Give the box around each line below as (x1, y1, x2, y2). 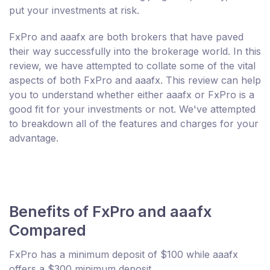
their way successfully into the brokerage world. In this (9, 45, 261, 58)
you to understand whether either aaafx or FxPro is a (9, 89, 254, 101)
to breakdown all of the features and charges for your (9, 118, 259, 130)
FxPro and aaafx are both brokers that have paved (9, 31, 243, 43)
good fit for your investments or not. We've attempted (9, 103, 256, 116)
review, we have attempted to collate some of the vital (9, 60, 256, 72)
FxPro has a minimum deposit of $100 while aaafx (9, 248, 238, 261)
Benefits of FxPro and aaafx (9, 202, 212, 221)
